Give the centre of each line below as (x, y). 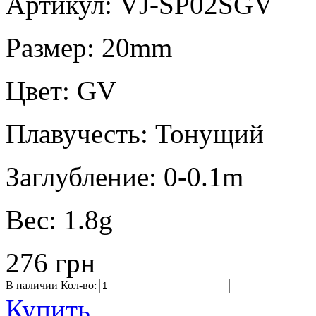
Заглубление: (85, 176)
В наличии (32, 285)
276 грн (50, 262)
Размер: (54, 47)
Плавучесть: (80, 133)
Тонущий (209, 133)
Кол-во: (79, 285)
